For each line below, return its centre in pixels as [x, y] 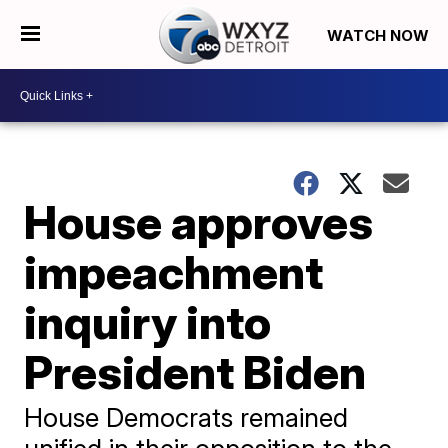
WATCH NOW [379, 35]
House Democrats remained [186, 417]
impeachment [174, 272]
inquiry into [148, 322]
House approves [199, 222]
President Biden [195, 372]
